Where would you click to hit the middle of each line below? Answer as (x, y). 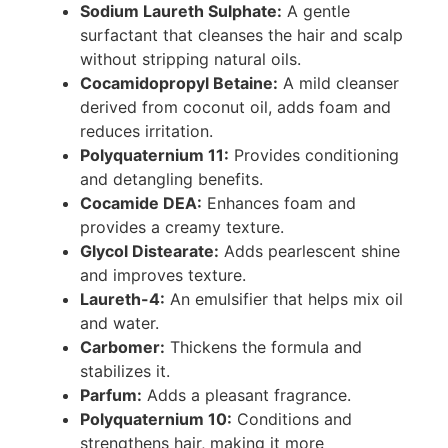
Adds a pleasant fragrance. (246, 394)
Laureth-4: (122, 298)
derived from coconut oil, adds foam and (235, 106)
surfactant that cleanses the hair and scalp (241, 34)
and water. (119, 322)
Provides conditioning (314, 154)
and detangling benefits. (171, 178)
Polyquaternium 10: (156, 418)
